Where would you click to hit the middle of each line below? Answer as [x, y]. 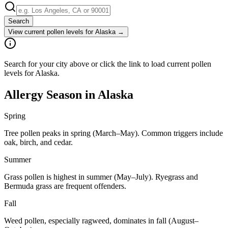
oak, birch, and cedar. [38, 142]
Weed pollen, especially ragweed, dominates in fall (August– [101, 221]
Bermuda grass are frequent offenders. [65, 186]
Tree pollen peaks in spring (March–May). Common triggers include [113, 133]
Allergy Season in [51, 94]
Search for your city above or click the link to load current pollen [108, 64]
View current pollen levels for [52, 32]
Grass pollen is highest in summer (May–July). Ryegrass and [101, 177]
